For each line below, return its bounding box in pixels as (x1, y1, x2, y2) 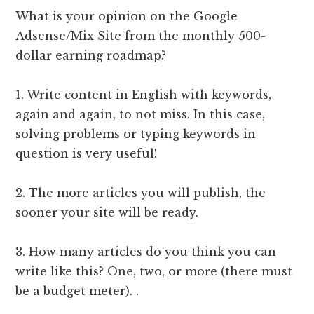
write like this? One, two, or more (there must (15, 264, 293, 279)
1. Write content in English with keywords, (15, 88, 272, 102)
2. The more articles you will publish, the (15, 186, 266, 200)
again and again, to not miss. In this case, (15, 107, 266, 122)
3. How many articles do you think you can (15, 245, 277, 259)
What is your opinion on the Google (15, 9, 238, 24)
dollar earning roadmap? (15, 48, 167, 63)
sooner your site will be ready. (15, 205, 199, 220)
